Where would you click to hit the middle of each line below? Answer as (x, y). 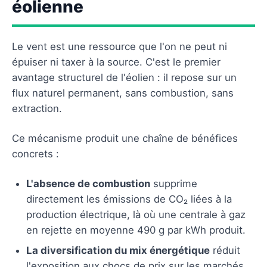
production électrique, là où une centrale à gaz (136, 214)
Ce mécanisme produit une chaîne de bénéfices (125, 138)
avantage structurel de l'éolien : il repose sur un (124, 77)
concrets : (35, 153)
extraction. (37, 108)
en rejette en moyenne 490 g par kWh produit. (136, 230)
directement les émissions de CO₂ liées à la (129, 199)
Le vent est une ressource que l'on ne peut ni (119, 46)
